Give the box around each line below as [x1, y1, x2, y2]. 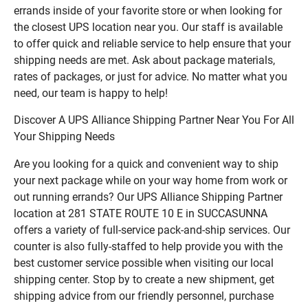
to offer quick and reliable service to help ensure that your [14, 36, 291, 50]
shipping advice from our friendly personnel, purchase [14, 289, 274, 302]
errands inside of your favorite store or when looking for [14, 3, 282, 17]
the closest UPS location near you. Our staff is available [14, 20, 283, 34]
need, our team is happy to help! [14, 86, 168, 100]
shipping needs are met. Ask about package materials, [14, 53, 275, 67]
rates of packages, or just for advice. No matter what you [14, 69, 287, 83]
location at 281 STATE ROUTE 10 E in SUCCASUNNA [14, 206, 267, 220]
